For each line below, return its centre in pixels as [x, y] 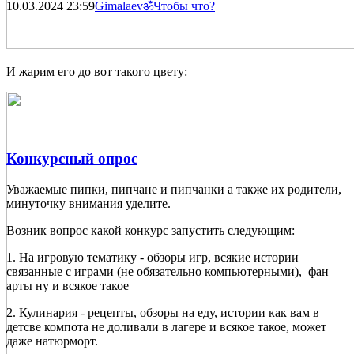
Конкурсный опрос [72, 159]
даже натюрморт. [52, 341]
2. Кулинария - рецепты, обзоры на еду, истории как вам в [163, 312]
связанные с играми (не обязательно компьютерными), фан [168, 271]
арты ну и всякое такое [68, 285]
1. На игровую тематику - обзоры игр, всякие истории [153, 257]
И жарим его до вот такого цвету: [97, 72]
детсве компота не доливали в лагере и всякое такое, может [166, 326]
